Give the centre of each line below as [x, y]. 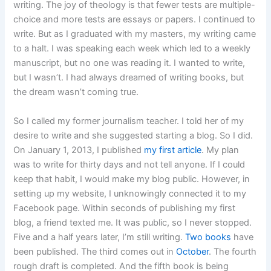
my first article [173, 150]
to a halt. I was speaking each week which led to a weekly [132, 49]
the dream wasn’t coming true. [76, 92]
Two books [208, 237]
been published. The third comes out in [95, 251]
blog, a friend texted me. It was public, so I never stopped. [133, 222]
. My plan [220, 150]
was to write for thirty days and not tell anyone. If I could [129, 164]
